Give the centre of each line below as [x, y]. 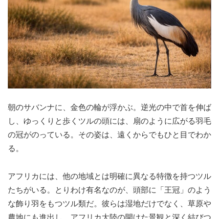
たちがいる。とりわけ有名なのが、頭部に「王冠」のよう [109, 190]
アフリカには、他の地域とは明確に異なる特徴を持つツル [109, 176]
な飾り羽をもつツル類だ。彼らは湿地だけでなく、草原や [109, 204]
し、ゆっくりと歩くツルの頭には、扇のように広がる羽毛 [109, 121]
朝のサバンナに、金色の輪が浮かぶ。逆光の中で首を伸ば [109, 108]
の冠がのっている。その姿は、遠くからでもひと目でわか [109, 135]
